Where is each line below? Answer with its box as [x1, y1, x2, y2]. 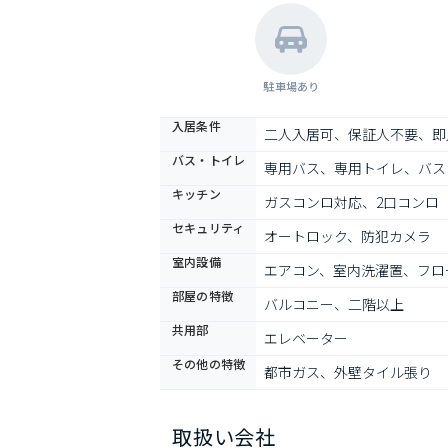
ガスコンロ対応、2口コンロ [264, 192, 439, 212]
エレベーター [264, 328, 348, 348]
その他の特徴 [172, 355, 246, 372]
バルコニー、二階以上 [264, 294, 404, 314]
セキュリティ [172, 219, 245, 236]
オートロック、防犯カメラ [264, 226, 431, 246]
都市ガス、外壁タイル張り [264, 362, 432, 382]
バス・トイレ [172, 151, 246, 168]
